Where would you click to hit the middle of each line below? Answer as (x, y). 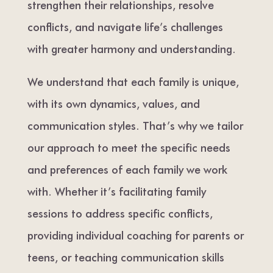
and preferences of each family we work (127, 169)
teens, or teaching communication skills (126, 257)
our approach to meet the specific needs (129, 147)
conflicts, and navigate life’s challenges (125, 26)
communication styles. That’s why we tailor (135, 125)
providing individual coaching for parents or (135, 235)
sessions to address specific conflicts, (120, 213)
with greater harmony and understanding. (131, 48)
